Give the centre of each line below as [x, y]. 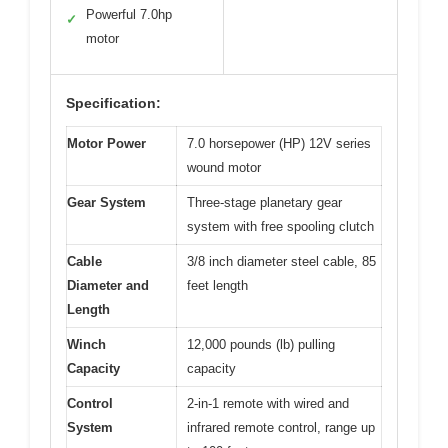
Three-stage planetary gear [264, 202]
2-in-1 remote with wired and [268, 403]
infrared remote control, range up [281, 427]
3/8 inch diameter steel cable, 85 [281, 261]
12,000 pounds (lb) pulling [261, 344]
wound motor [224, 167]
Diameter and [108, 285]
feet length [217, 285]
